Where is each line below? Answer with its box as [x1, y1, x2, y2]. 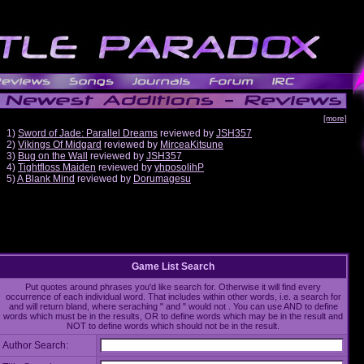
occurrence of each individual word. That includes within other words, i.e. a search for [5, 292, 341, 301]
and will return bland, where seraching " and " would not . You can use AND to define [8, 301, 338, 311]
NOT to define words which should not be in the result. [67, 321, 279, 331]
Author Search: [2, 340, 68, 351]
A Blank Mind [17, 173, 75, 184]
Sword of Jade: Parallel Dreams [18, 128, 158, 139]
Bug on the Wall [18, 150, 88, 162]
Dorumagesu [133, 173, 191, 184]
